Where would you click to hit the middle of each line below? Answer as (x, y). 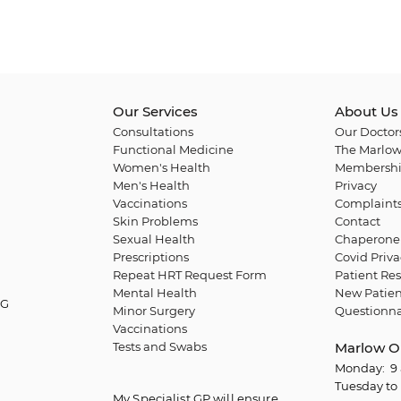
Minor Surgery (154, 311)
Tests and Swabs (160, 346)
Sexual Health (154, 239)
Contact (357, 221)
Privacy (355, 185)
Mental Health (155, 293)
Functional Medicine (173, 149)
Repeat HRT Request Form (190, 275)
